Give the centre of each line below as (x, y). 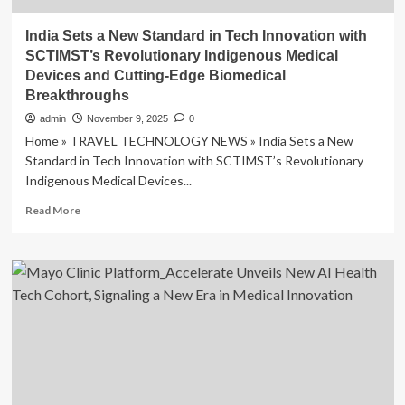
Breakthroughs (77, 95)
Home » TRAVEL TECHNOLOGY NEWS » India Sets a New (189, 141)
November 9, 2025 (127, 118)
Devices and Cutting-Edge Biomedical (155, 75)
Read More (52, 210)
